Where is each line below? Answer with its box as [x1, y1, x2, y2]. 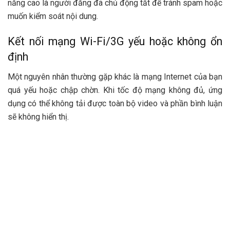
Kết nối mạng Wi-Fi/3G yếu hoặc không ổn [8, 35, 222, 48]
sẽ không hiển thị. [8, 112, 69, 122]
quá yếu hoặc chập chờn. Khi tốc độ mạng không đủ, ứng [8, 85, 222, 95]
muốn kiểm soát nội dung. [8, 11, 98, 21]
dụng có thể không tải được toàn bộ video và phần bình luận [8, 99, 222, 109]
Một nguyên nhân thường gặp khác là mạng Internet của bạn [8, 72, 222, 82]
